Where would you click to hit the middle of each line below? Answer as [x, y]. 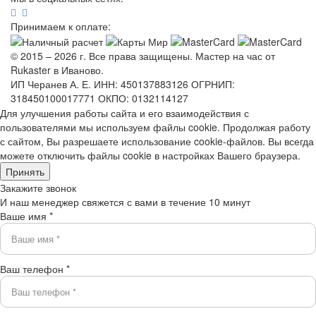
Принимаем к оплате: [61, 26]
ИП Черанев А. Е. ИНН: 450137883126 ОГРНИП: [123, 84]
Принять [25, 172]
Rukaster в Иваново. [57, 70]
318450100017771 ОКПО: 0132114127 [99, 98]
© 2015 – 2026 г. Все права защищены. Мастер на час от [143, 56]
